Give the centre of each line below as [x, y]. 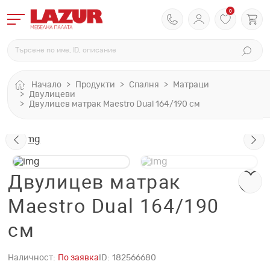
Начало [46, 85]
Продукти [95, 85]
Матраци [191, 85]
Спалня [144, 85]
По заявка [78, 258]
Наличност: [32, 258]
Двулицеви [52, 95]
